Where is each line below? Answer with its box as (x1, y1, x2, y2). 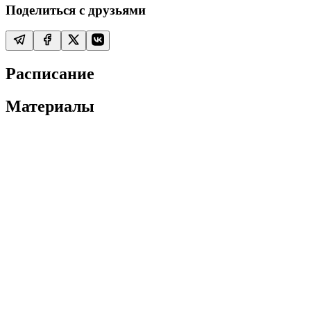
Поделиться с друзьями (6, 2, 146, 17)
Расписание (6, 65, 94, 83)
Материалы (6, 97, 94, 116)
